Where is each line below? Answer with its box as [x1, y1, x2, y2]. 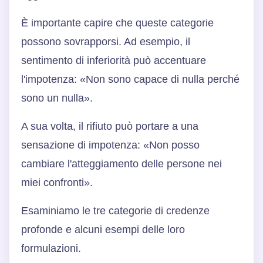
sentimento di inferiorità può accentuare [21, 54, 206, 66]
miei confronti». [21, 176, 93, 188]
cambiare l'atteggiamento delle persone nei [21, 157, 222, 170]
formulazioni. [21, 242, 81, 254]
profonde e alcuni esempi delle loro [21, 223, 185, 235]
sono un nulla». [21, 92, 93, 104]
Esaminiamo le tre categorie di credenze [21, 204, 210, 217]
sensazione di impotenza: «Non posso [21, 139, 200, 151]
